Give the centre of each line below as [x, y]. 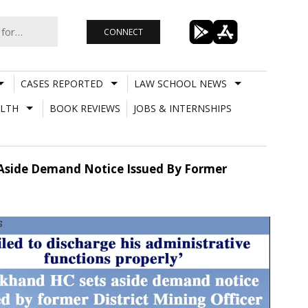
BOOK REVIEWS [85, 108]
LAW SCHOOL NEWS [180, 83]
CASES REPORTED [62, 83]
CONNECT [123, 32]
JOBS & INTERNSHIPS [182, 108]
